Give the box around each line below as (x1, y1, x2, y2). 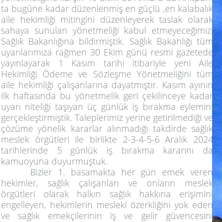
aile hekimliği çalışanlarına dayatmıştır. (1, 78, 159, 91)
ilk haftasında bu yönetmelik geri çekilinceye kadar (1, 89, 213, 102)
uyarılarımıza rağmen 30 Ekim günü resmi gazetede (1, 46, 213, 58)
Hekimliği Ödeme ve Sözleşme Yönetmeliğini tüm (1, 67, 213, 80)
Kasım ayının (158, 78, 214, 91)
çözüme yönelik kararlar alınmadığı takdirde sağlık (1, 122, 213, 134)
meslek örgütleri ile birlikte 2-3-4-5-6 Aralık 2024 (1, 133, 213, 145)
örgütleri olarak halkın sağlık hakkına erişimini (1, 187, 213, 200)
